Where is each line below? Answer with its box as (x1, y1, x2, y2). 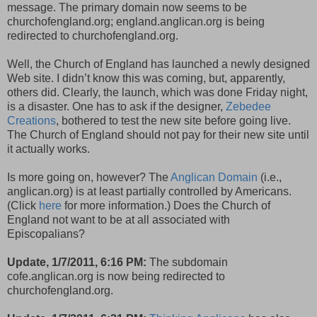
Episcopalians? (7, 227, 85, 240)
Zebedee (226, 100, 271, 113)
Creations (7, 114, 56, 127)
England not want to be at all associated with (7, 213, 230, 226)
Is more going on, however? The (7, 171, 171, 183)
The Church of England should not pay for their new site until (7, 128, 309, 141)
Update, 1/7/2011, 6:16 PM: (7, 255, 146, 268)
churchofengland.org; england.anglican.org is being (7, 15, 265, 28)
